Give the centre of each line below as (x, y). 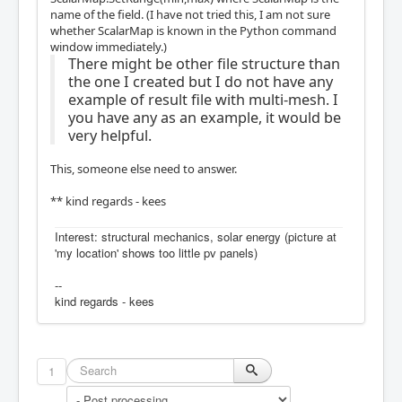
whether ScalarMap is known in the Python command (193, 30)
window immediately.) (109, 46)
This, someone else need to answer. (144, 168)
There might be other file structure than (204, 63)
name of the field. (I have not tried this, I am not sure (190, 14)
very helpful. (110, 135)
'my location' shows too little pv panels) (156, 252)
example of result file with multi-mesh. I (203, 99)
